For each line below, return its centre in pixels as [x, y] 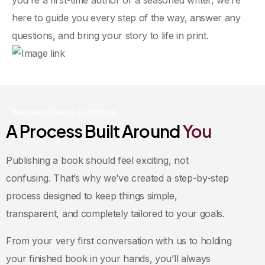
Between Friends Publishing [64, 112]
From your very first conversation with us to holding [119, 241]
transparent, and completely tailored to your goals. [115, 214]
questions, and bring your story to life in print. [110, 35]
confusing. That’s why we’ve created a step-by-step [117, 178]
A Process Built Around [94, 131]
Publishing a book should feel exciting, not [97, 161]
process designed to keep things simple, [92, 196]
